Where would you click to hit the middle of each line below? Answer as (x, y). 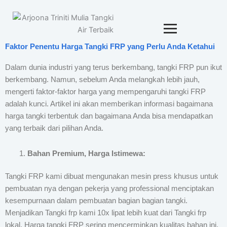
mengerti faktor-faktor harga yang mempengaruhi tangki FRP (105, 92)
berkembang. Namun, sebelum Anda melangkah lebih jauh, (102, 80)
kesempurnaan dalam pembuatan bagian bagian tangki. (96, 201)
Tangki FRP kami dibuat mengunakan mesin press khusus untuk (112, 177)
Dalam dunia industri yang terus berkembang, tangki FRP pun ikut (113, 67)
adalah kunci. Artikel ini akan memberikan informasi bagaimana (109, 104)
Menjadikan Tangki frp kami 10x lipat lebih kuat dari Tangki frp (106, 213)
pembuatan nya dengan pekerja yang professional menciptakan (109, 189)
